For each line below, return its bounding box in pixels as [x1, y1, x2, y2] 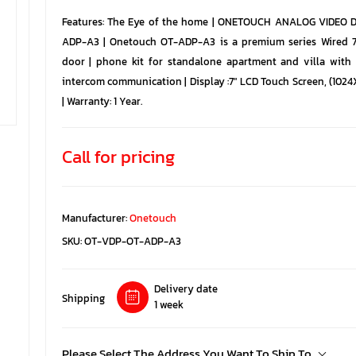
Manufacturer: [61, 211, 127, 226]
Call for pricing [61, 144, 175, 170]
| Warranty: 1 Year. [61, 94, 142, 109]
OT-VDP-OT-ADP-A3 [83, 234, 181, 249]
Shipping [61, 291, 105, 306]
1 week [153, 297, 184, 312]
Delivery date [153, 281, 218, 296]
